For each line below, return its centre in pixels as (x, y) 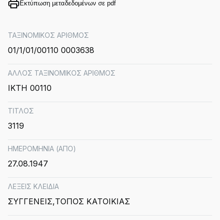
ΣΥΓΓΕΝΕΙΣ (30, 201)
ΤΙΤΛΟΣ (21, 111)
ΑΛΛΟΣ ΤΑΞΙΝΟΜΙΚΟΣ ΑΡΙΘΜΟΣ (62, 73)
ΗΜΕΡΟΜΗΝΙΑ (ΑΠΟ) (42, 149)
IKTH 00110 (30, 88)
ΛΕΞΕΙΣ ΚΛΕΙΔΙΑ (33, 186)
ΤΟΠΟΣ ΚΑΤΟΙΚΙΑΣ (93, 201)
